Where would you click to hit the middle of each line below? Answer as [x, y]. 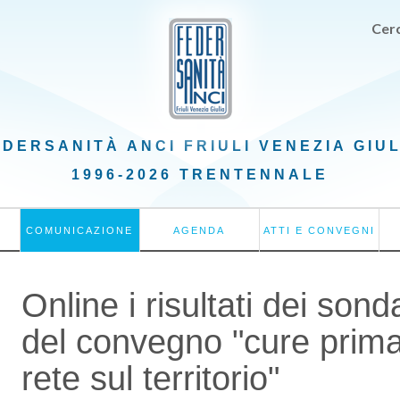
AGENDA [200, 230]
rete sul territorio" [150, 379]
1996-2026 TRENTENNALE [200, 175]
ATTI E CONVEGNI [320, 230]
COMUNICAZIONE [80, 230]
